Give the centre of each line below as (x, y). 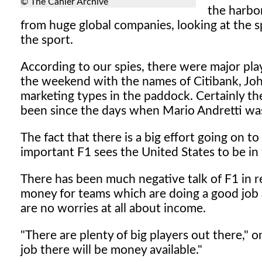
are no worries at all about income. (113, 209)
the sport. (47, 40)
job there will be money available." (111, 250)
